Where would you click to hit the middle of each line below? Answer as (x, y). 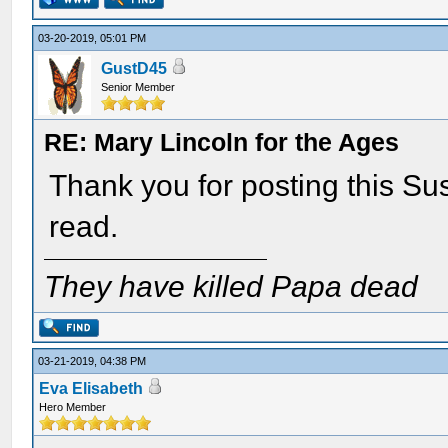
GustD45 (134, 68)
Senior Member (138, 87)
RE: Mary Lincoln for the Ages (222, 142)
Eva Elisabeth (91, 388)
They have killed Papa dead (231, 286)
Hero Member (73, 407)
